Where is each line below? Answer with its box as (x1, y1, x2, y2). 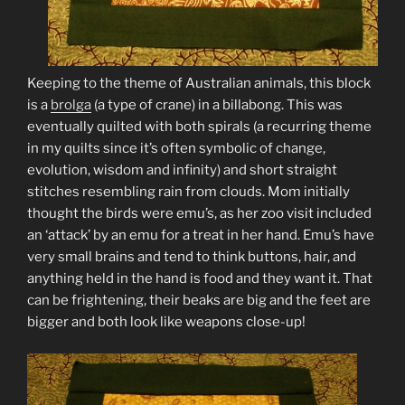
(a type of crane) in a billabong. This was (91, 97, 343, 114)
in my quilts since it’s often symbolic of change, (27, 140, 325, 157)
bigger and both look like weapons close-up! (27, 314, 306, 331)
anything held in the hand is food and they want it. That (27, 270, 372, 287)
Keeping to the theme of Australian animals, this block (27, 75, 371, 92)
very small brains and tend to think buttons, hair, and (27, 249, 356, 266)
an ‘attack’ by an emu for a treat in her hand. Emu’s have (27, 227, 374, 244)
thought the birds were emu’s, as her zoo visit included (27, 205, 372, 222)
